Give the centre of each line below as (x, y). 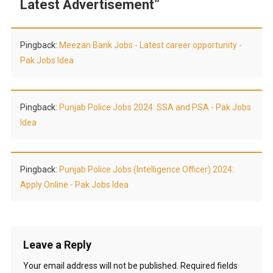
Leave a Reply (57, 245)
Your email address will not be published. (101, 266)
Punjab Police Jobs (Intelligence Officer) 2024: (146, 169)
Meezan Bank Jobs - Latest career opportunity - (150, 45)
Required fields (209, 266)
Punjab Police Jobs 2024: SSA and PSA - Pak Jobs (155, 107)
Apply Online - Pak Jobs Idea (74, 185)
